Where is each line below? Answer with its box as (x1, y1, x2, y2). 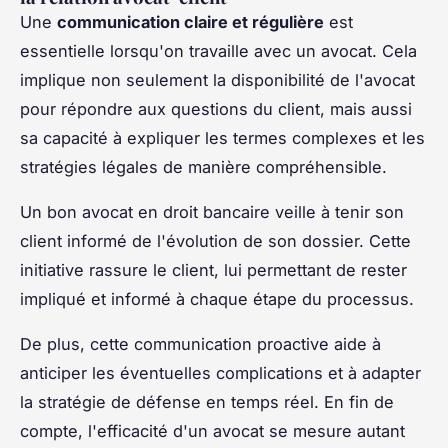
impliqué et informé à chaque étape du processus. (20, 288, 414, 309)
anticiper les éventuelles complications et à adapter (20, 362, 421, 383)
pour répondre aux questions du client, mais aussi (20, 98, 412, 119)
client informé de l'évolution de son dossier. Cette (20, 230, 411, 251)
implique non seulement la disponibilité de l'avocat (20, 69, 415, 90)
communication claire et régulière (57, 11, 324, 32)
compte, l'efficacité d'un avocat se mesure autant (20, 420, 405, 441)
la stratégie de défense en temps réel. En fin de (20, 391, 394, 412)
